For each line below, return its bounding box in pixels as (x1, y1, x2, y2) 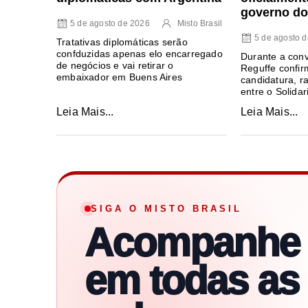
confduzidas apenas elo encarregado (56, 47, 223, 59)
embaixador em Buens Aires (56, 71, 182, 82)
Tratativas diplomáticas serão (56, 36, 188, 47)
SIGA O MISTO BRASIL (91, 203, 242, 214)
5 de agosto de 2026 (70, 18, 150, 28)
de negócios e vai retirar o (56, 59, 174, 71)
